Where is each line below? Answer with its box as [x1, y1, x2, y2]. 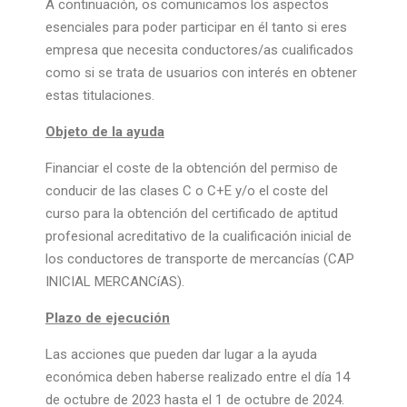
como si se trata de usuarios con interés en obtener [45, 65, 357, 81]
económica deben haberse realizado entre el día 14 [45, 369, 350, 385]
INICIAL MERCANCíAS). [45, 273, 184, 290]
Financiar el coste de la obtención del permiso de [45, 160, 338, 176]
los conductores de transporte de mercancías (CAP [45, 251, 354, 267]
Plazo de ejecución [45, 310, 170, 326]
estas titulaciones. [45, 87, 154, 104]
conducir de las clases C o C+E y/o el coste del [45, 183, 328, 199]
